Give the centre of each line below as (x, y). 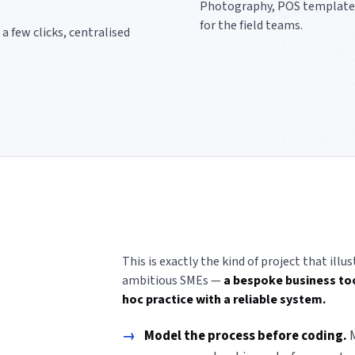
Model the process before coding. (245, 336)
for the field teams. (251, 25)
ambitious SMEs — (172, 280)
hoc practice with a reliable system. (223, 299)
